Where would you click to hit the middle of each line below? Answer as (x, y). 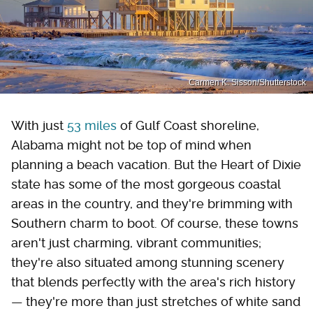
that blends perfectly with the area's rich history (153, 282)
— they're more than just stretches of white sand (156, 301)
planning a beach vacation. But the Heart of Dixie (156, 164)
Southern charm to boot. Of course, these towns (155, 223)
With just (39, 125)
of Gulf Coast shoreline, (188, 125)
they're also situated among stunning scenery (148, 262)
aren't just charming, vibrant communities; (136, 242)
